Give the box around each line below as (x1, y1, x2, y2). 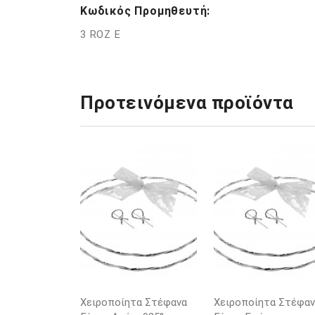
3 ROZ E (80, 28, 121, 41)
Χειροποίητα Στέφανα (80, 296, 187, 309)
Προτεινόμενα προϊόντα (80, 92, 294, 113)
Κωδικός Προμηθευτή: (80, 4, 211, 18)
